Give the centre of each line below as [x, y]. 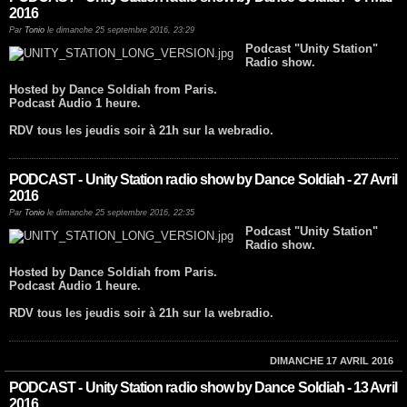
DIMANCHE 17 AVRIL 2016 [332, 361]
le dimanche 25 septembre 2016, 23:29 [119, 30]
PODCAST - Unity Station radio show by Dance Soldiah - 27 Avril [203, 180]
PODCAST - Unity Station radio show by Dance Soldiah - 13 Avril [203, 388]
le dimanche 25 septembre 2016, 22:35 [119, 213]
